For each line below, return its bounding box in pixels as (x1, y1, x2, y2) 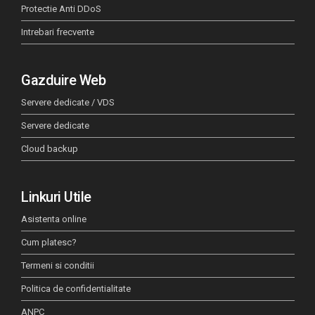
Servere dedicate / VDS (21, 97, 115, 108)
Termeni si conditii (21, 260, 94, 271)
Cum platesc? (21, 237, 77, 247)
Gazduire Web (21, 72, 105, 89)
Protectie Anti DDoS (21, 4, 101, 14)
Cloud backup (21, 143, 78, 154)
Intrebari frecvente (21, 27, 94, 37)
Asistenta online (21, 214, 86, 224)
